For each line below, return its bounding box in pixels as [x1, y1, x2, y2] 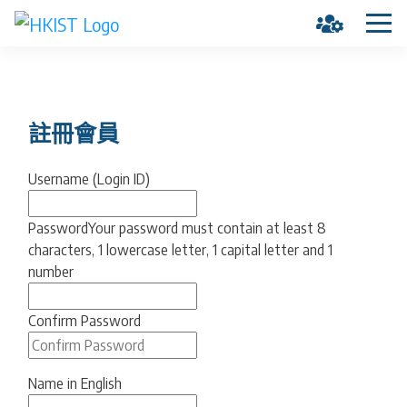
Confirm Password [27, 312, 141, 330]
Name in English [27, 374, 122, 392]
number [27, 263, 74, 281]
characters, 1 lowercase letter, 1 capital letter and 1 [27, 241, 333, 259]
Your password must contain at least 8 [87, 219, 326, 237]
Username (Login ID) [27, 170, 150, 188]
